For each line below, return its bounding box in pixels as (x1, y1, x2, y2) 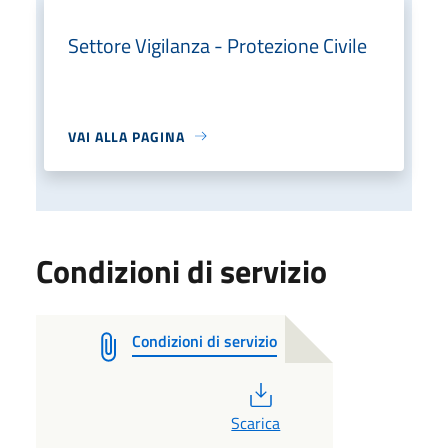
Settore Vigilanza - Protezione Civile (68, 29, 367, 61)
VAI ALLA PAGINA (68, 125, 185, 147)
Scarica (231, 410, 281, 435)
